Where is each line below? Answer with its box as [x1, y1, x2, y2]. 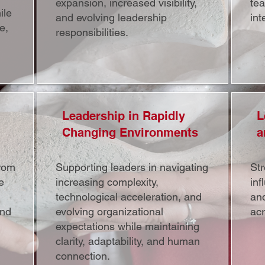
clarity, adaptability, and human [56, 235, 200, 247]
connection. [56, 250, 110, 262]
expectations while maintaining [56, 220, 199, 232]
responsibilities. [56, 26, 128, 38]
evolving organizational [56, 205, 163, 218]
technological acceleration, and [56, 190, 202, 203]
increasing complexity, [56, 176, 159, 188]
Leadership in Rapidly [62, 109, 185, 123]
